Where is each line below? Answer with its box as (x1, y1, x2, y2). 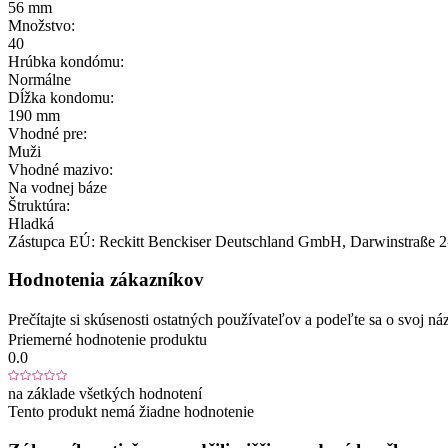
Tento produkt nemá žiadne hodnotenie (8, 403, 254, 421)
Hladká (8, 214, 54, 232)
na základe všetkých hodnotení (8, 385, 202, 403)
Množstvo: (8, 16, 75, 34)
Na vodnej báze (8, 178, 107, 196)
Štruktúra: (8, 196, 70, 214)
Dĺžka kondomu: (8, 88, 114, 106)
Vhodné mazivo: (8, 160, 113, 178)
